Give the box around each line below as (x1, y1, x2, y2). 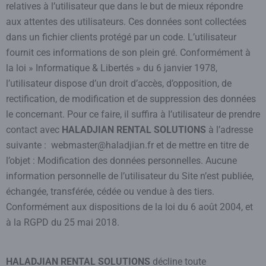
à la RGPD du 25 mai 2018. (6, 217, 119, 228)
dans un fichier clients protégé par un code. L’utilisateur (6, 31, 236, 43)
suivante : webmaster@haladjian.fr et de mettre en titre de (6, 140, 249, 151)
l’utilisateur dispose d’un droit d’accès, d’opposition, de (6, 78, 232, 89)
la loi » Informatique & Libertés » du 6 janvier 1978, (6, 62, 217, 74)
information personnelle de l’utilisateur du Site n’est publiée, (6, 170, 254, 182)
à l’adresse (206, 124, 253, 135)
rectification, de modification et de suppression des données (6, 93, 256, 104)
